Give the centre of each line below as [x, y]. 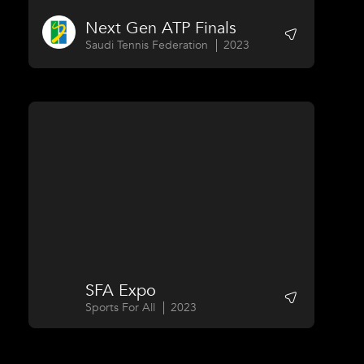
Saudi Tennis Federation [147, 45]
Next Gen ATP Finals [161, 28]
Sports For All [121, 308]
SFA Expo [121, 291]
